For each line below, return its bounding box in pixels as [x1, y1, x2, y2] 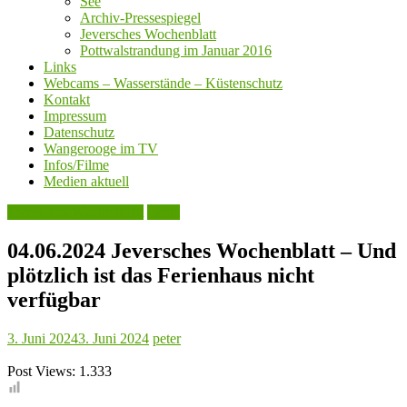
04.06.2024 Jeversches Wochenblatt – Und [7, 239, 396, 263]
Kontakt [44, 92, 90, 108]
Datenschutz [44, 124, 114, 141]
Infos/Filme [44, 157, 109, 174]
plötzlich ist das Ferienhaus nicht [7, 263, 314, 288]
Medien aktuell [44, 174, 129, 190]
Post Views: [7, 363, 75, 380]
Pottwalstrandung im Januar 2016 [80, 43, 272, 59]
